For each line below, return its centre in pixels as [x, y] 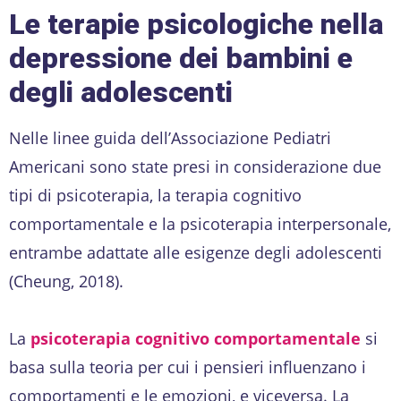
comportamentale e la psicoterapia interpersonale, [200, 223]
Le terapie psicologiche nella [196, 24]
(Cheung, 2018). [66, 281]
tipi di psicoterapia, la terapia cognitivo [155, 195]
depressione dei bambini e [181, 58]
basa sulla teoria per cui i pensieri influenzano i [188, 367]
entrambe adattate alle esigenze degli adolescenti [196, 252]
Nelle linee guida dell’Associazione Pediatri [170, 137]
